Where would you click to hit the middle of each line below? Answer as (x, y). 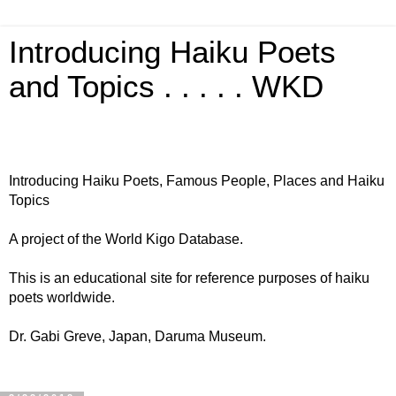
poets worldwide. (62, 297)
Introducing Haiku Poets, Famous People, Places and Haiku (197, 181)
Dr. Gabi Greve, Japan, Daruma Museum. (137, 336)
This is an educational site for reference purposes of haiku (189, 278)
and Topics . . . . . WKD (166, 87)
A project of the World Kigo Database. (126, 239)
